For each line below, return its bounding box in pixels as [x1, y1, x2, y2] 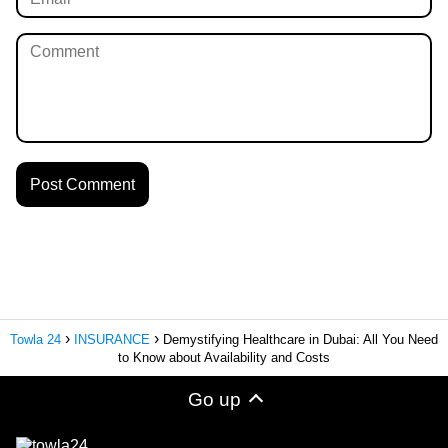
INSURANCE [74, 331, 150, 347]
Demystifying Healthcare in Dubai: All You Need [163, 331, 438, 347]
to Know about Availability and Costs [118, 349, 330, 365]
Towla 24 [10, 331, 61, 347]
